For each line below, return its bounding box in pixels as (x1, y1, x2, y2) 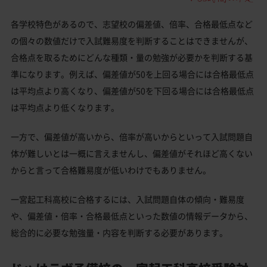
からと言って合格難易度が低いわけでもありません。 (11, 163, 211, 176)
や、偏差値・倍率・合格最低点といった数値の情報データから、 (11, 209, 253, 222)
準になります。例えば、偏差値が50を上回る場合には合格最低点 (11, 67, 254, 80)
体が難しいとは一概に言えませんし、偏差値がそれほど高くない (11, 147, 253, 159)
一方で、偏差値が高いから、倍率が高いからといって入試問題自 (11, 130, 253, 142)
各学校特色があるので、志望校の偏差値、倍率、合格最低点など (11, 17, 253, 30)
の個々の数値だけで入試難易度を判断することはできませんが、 (11, 34, 253, 46)
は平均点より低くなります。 (11, 101, 119, 113)
